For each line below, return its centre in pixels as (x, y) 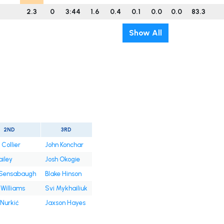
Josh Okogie (62, 159)
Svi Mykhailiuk (66, 188)
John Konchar (64, 145)
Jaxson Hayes (65, 203)
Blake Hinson (63, 174)
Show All (145, 33)
